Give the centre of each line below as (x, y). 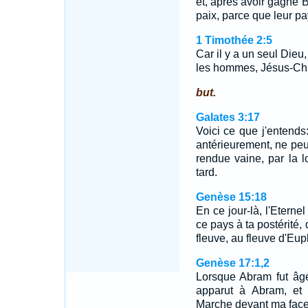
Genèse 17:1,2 (232, 263)
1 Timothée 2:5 (234, 40)
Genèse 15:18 (231, 197)
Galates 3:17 (228, 117)
